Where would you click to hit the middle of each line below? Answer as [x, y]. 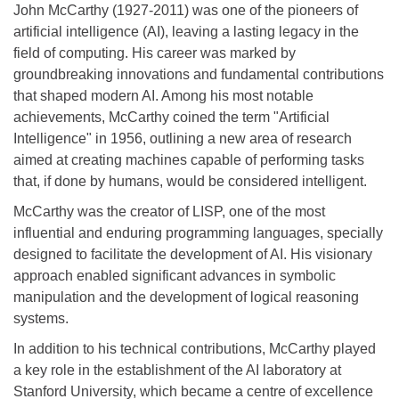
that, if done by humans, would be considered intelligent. [190, 181]
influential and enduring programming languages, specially [198, 232]
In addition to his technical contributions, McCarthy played [195, 348]
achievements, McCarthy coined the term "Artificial [171, 117]
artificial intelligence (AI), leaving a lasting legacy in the [186, 31]
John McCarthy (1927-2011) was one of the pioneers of [186, 10]
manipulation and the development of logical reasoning [186, 297]
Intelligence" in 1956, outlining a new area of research [183, 138]
